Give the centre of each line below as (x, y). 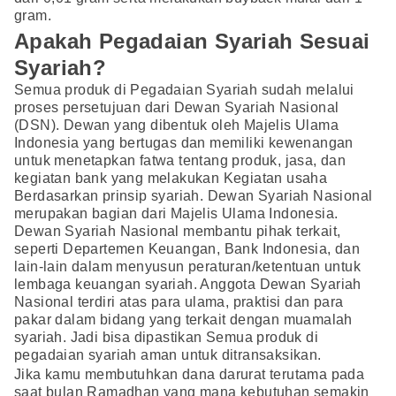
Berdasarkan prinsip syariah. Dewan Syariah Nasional (194, 195)
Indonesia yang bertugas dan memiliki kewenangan (184, 142)
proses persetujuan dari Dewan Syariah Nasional (177, 107)
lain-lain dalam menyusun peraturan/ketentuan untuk (187, 266)
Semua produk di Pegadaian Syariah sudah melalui (184, 89)
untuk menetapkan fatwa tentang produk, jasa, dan (180, 160)
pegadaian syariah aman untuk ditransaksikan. (168, 354)
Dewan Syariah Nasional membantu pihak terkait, (178, 231)
